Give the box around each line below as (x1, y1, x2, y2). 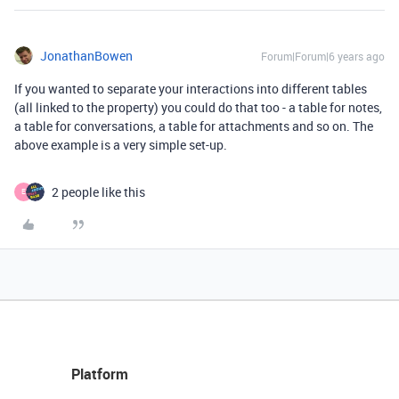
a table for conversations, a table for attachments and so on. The (14, 117, 373, 134)
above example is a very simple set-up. (14, 135, 227, 153)
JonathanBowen (40, 46, 133, 64)
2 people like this (52, 183, 145, 200)
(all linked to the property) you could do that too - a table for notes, (14, 98, 382, 116)
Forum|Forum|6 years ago (261, 48, 385, 63)
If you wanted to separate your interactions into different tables (14, 79, 367, 97)
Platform (71, 363, 128, 384)
